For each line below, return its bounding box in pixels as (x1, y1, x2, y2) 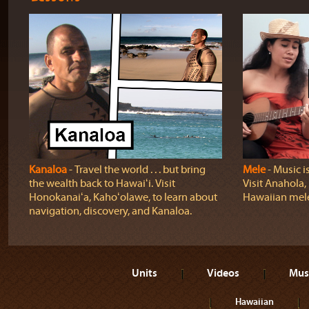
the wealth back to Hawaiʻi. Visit (28, 177, 175, 190)
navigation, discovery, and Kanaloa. (28, 205, 192, 217)
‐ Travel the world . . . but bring (66, 163, 206, 176)
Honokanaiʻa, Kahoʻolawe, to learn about (28, 191, 217, 203)
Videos (207, 266, 239, 279)
